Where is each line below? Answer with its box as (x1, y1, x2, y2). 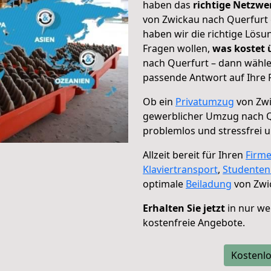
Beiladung (186, 177, 232, 191)
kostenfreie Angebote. (143, 216, 245, 229)
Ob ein (143, 95, 175, 108)
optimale (143, 177, 186, 191)
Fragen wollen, (143, 42, 212, 55)
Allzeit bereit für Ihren (143, 148, 246, 162)
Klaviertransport (143, 163, 218, 176)
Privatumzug (175, 95, 234, 108)
